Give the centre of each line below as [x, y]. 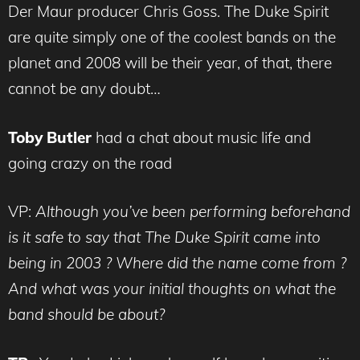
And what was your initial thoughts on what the [172, 289]
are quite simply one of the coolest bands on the [172, 37]
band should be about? [86, 315]
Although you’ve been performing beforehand [193, 212]
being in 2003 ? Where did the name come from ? [177, 263]
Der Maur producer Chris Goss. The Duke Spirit [168, 12]
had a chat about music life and [201, 137]
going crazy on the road [90, 163]
